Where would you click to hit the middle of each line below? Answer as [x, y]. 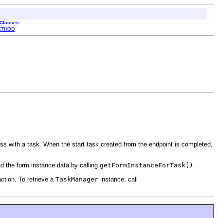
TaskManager [77, 179]
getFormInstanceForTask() [146, 165]
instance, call [118, 179]
